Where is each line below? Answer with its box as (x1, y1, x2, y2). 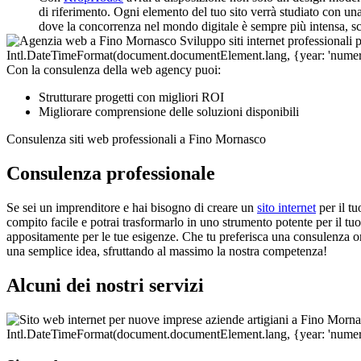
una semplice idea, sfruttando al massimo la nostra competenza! (6, 244, 327, 259)
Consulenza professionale (6, 163, 215, 185)
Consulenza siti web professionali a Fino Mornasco (6, 132, 266, 147)
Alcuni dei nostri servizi (6, 274, 204, 296)
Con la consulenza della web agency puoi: (6, 63, 221, 77)
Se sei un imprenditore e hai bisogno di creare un (6, 201, 257, 215)
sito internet (257, 201, 316, 215)
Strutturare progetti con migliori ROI (39, 90, 224, 105)
